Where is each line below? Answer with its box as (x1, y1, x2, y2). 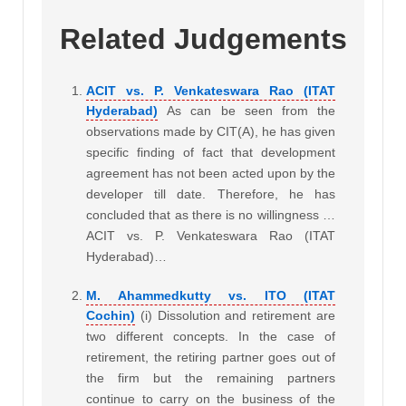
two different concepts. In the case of (86, 328, 335, 343)
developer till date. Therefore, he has (86, 186, 335, 201)
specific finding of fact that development (86, 144, 335, 159)
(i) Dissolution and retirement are (140, 307, 336, 323)
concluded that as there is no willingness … (86, 207, 335, 222)
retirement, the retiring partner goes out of (86, 349, 335, 364)
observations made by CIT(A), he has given (86, 123, 335, 139)
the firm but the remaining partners (86, 370, 335, 385)
